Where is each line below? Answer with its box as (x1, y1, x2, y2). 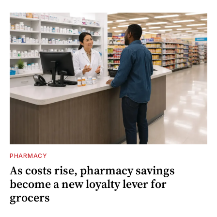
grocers (10, 189, 50, 205)
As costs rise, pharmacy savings (10, 162, 175, 178)
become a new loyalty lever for (10, 175, 167, 192)
